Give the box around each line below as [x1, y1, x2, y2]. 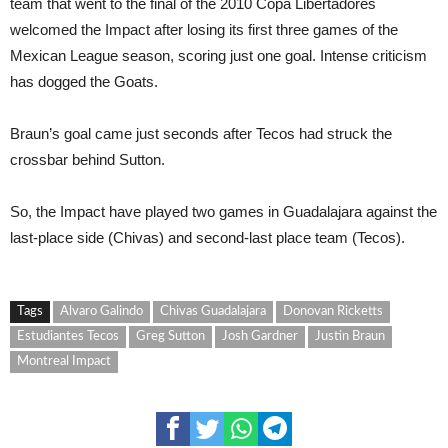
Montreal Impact [17, 355, 111, 368]
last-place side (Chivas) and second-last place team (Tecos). [10, 229, 405, 246]
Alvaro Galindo [60, 305, 143, 318]
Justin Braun [315, 330, 385, 343]
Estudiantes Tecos [17, 330, 119, 343]
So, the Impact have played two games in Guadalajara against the [10, 203, 437, 220]
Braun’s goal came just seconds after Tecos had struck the [10, 125, 392, 142]
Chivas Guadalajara [160, 305, 266, 318]
